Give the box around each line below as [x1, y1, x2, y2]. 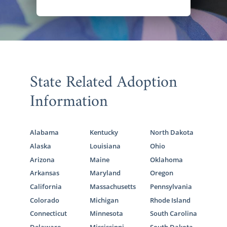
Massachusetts [90, 181, 136, 191]
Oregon [150, 168, 174, 178]
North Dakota [150, 128, 194, 137]
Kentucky [90, 128, 119, 137]
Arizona [29, 155, 55, 164]
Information [29, 88, 108, 117]
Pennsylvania [150, 181, 193, 191]
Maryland [90, 168, 121, 178]
